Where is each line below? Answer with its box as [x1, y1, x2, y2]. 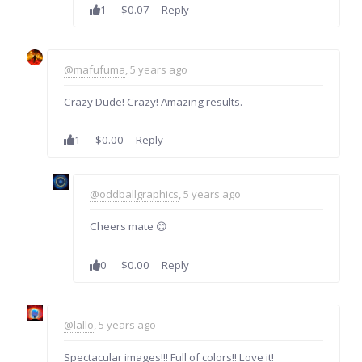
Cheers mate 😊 [89, 219, 167, 234]
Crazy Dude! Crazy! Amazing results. [64, 94, 243, 109]
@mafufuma [64, 61, 126, 77]
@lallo [64, 317, 95, 332]
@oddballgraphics [89, 187, 179, 202]
